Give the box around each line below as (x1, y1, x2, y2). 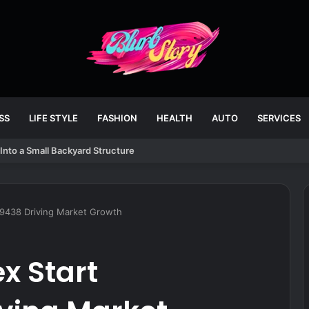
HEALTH (156, 112, 192, 123)
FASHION (97, 112, 137, 123)
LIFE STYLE (28, 112, 78, 123)
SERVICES (257, 112, 301, 123)
